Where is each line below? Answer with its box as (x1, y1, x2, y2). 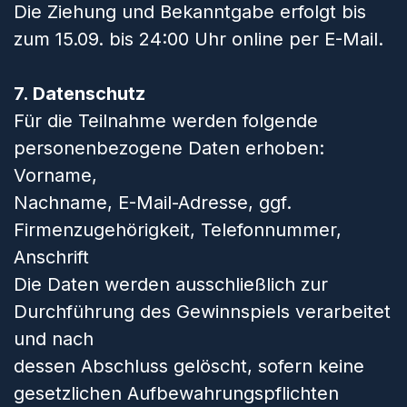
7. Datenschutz (14, 83, 145, 104)
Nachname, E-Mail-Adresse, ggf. (14, 192, 292, 213)
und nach (14, 328, 94, 350)
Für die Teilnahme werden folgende (14, 110, 318, 132)
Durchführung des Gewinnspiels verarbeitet (14, 301, 391, 323)
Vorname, (14, 164, 97, 186)
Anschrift (14, 246, 89, 268)
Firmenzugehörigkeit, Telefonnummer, (14, 219, 342, 241)
